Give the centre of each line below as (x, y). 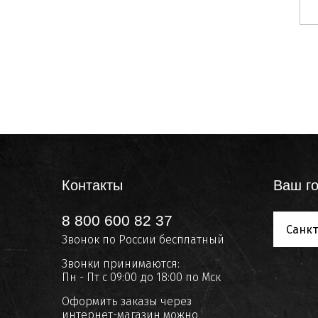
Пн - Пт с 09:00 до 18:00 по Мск (141, 277)
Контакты (92, 185)
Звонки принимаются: (121, 264)
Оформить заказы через (127, 301)
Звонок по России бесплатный (143, 240)
